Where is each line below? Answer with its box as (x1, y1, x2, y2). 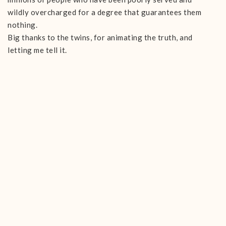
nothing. (8, 20, 37, 29)
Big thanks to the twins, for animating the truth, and (8, 33, 193, 42)
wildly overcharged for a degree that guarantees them (8, 8, 201, 17)
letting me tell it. (8, 45, 67, 54)
